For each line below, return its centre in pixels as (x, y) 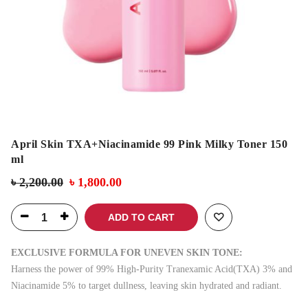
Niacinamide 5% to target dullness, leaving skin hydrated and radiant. (146, 286)
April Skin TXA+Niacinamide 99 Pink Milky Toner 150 (149, 144)
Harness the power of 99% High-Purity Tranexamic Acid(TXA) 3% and (152, 269)
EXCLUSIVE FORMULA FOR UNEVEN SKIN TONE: (127, 253)
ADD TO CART (141, 218)
